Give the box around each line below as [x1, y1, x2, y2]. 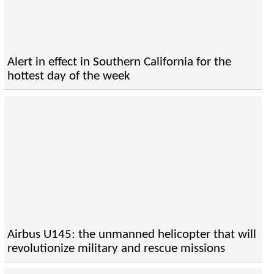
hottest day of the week [7, 70, 130, 83]
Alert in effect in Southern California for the [7, 56, 231, 69]
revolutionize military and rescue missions [7, 242, 225, 256]
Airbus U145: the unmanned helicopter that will [7, 228, 256, 242]
